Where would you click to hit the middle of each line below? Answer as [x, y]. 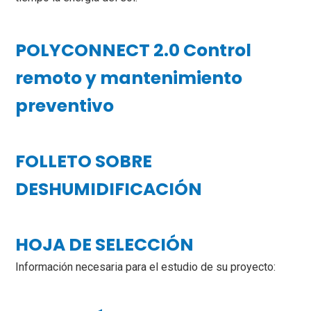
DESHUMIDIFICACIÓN [109, 189]
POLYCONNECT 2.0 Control [134, 50]
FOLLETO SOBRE [84, 161]
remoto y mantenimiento [129, 78]
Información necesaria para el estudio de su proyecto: [146, 267]
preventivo [65, 106]
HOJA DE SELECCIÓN [105, 244]
